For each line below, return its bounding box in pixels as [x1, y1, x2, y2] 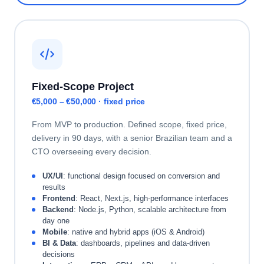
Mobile [42, 227, 67, 236]
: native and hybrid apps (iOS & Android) [67, 227, 204, 236]
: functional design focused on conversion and [62, 171, 220, 180]
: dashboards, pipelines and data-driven [75, 239, 210, 247]
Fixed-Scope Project [31, 80, 134, 93]
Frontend [42, 194, 75, 203]
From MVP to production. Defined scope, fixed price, [31, 120, 227, 129]
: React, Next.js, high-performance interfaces [75, 194, 229, 203]
